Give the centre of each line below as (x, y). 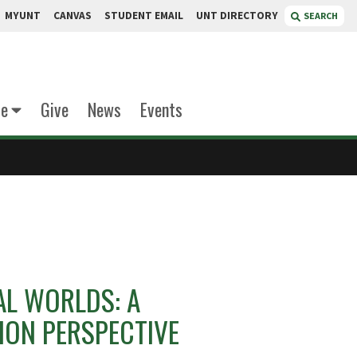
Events (161, 109)
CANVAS (73, 16)
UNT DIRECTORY (237, 16)
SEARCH (321, 16)
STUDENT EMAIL (144, 16)
